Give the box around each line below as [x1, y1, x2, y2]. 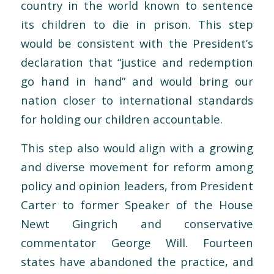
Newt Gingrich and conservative [20, 215, 254, 231]
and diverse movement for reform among [20, 158, 254, 174]
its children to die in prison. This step [20, 17, 254, 32]
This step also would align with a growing [20, 139, 254, 155]
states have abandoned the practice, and [20, 253, 254, 269]
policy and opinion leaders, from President [20, 177, 254, 193]
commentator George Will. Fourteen [20, 234, 254, 250]
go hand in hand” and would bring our [20, 73, 254, 89]
